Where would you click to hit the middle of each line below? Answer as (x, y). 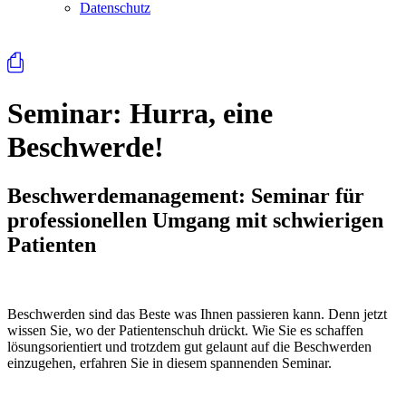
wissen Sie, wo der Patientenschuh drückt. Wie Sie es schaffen (185, 330)
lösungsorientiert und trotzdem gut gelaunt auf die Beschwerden (189, 346)
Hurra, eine (198, 114)
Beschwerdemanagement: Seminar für (186, 195)
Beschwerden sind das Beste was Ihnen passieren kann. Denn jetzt (197, 314)
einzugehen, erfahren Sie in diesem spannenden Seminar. (169, 362)
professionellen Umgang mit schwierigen (195, 220)
